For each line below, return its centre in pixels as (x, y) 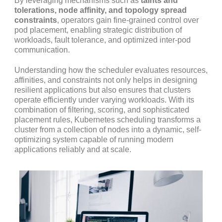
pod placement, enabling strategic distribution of (98, 30)
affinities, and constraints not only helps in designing (106, 80)
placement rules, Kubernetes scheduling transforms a (108, 120)
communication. (42, 50)
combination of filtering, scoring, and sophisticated (102, 110)
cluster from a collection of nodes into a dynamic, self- (108, 130)
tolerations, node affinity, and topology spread (101, 10)
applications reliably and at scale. (73, 150)
